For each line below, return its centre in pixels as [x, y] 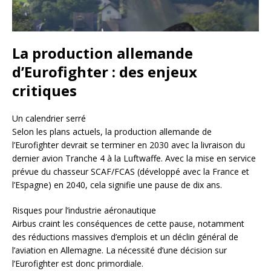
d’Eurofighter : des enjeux [105, 71]
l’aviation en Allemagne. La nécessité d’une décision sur [119, 250]
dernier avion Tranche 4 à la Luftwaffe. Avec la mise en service [134, 158]
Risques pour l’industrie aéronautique [84, 210]
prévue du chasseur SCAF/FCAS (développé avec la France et [131, 171]
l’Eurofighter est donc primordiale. [78, 263]
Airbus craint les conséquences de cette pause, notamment [128, 223]
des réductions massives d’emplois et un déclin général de [125, 237]
